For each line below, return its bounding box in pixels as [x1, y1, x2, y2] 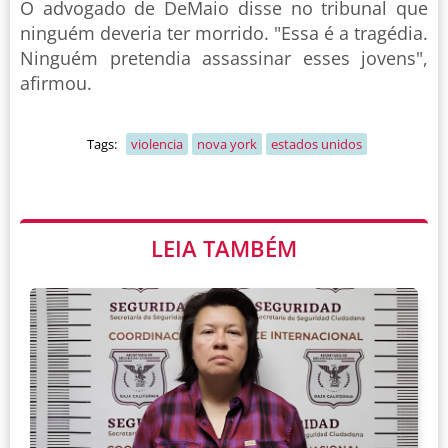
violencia [130, 135, 183, 154]
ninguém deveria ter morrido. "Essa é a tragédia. [20, 21, 428, 46]
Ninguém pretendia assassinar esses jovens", [20, 46, 428, 71]
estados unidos [270, 135, 362, 154]
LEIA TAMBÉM [151, 233, 297, 264]
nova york [196, 135, 257, 154]
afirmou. [20, 71, 92, 96]
